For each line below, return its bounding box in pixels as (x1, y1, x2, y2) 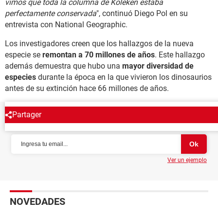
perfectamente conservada (5, 9, 96, 18)
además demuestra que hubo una (5, 61, 122, 71)
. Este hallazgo (155, 50, 205, 60)
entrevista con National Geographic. (5, 20, 127, 30)
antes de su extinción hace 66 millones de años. (5, 84, 169, 93)
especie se (5, 50, 42, 60)
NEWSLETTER (10, 117, 70, 129)
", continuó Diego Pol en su (96, 9, 188, 18)
